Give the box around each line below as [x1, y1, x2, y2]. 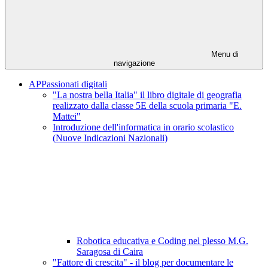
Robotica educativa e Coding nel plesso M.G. [77, 236, 248, 246]
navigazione [113, 59, 155, 68]
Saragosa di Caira [77, 246, 143, 257]
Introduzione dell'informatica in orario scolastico [53, 122, 234, 133]
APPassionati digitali [29, 79, 107, 90]
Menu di [209, 50, 239, 59]
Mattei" [53, 111, 81, 122]
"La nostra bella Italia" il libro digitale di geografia [53, 90, 242, 100]
